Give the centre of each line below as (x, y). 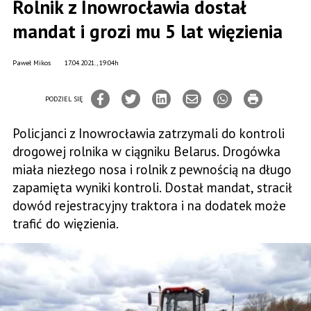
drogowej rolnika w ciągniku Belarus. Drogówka (146, 151)
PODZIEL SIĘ (64, 99)
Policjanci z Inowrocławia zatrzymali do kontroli (149, 133)
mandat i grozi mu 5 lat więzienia (148, 31)
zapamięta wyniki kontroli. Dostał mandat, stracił (152, 187)
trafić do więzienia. (66, 224)
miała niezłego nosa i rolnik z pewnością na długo (152, 169)
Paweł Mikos (32, 63)
